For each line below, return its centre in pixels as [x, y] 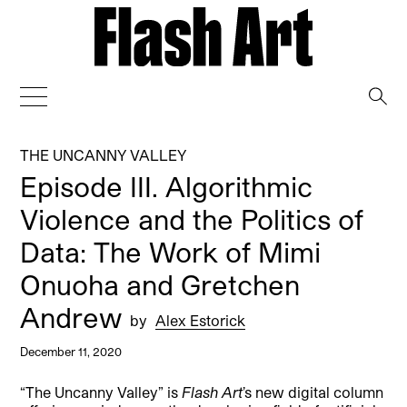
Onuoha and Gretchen [160, 284]
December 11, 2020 [71, 351]
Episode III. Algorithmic [167, 186]
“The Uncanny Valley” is [101, 392]
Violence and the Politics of [192, 218]
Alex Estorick [201, 320]
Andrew [75, 317]
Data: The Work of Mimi [171, 251]
